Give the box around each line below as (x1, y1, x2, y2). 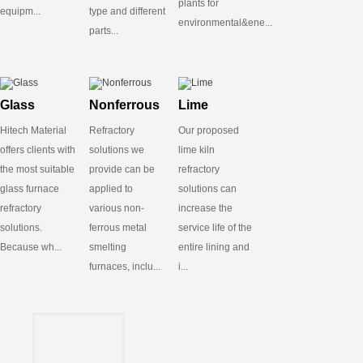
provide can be (88, 164, 155, 176)
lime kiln (177, 144, 215, 156)
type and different (88, 6, 165, 18)
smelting (88, 241, 126, 254)
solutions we (88, 144, 144, 156)
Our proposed (177, 125, 239, 137)
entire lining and (177, 241, 250, 254)
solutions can (177, 183, 237, 195)
